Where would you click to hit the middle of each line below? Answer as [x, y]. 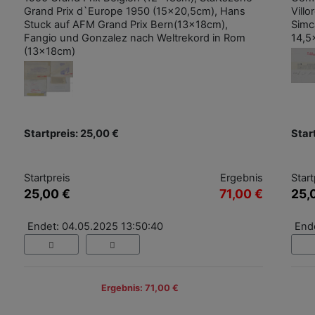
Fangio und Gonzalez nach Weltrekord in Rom [135, 38]
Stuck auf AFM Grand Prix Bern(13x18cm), [126, 25]
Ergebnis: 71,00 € [140, 288]
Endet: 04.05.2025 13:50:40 [95, 227]
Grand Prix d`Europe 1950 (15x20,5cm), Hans [135, 12]
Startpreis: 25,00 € [71, 134]
